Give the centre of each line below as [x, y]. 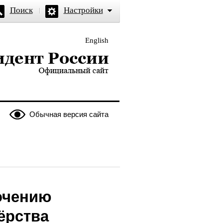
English [97, 40]
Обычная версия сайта [69, 114]
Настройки [83, 10]
